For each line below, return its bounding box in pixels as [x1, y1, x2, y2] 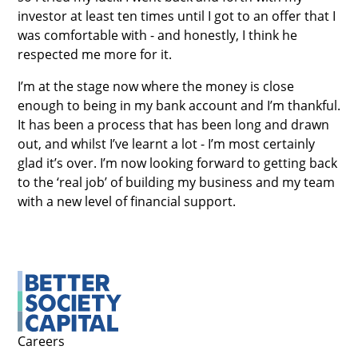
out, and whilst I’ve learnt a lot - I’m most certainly [17, 134, 315, 153]
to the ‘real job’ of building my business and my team [17, 173, 335, 191]
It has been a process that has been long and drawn [17, 115, 329, 133]
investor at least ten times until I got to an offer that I [17, 6, 336, 25]
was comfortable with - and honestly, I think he [17, 26, 297, 44]
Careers [17, 332, 65, 351]
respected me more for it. [17, 45, 172, 63]
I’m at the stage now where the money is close [17, 77, 294, 95]
